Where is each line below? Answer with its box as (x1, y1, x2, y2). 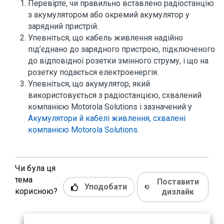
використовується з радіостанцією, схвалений (28, 90, 201, 100)
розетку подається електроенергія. (28, 67, 158, 77)
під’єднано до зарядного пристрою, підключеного (28, 44, 215, 54)
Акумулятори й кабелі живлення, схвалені (28, 113, 185, 123)
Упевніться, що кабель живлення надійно (28, 33, 183, 42)
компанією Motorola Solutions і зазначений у (28, 102, 192, 111)
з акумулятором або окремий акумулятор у (28, 10, 189, 19)
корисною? (15, 186, 58, 196)
